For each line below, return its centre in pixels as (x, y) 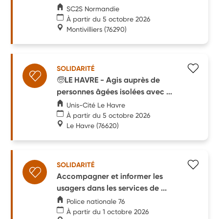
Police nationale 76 (96, 201)
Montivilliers (85, 29)
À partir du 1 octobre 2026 (108, 211)
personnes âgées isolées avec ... (115, 91)
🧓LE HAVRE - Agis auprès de (109, 80)
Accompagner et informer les (110, 176)
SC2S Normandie (93, 9)
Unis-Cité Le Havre (96, 105)
